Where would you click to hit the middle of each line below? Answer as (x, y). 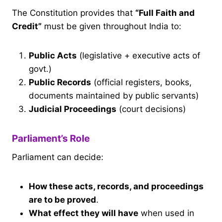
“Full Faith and (165, 13)
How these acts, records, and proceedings (116, 186)
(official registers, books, (141, 83)
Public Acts (53, 56)
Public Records (60, 83)
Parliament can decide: (58, 157)
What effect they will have (83, 213)
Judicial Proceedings (73, 109)
